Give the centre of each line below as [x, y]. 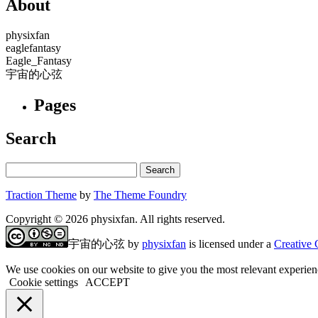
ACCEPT [108, 283]
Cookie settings [44, 283]
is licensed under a [230, 244]
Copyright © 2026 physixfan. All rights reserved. [115, 219]
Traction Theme [41, 195]
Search [31, 139]
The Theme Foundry [140, 195]
